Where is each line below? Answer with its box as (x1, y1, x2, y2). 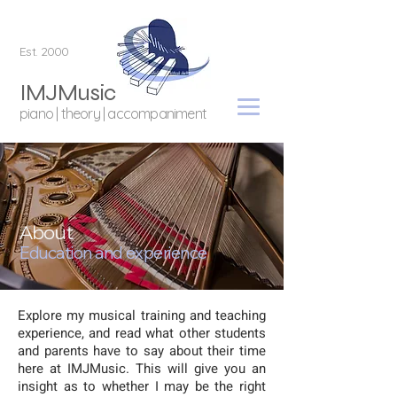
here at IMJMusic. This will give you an (18, 359, 266, 378)
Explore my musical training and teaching (18, 306, 266, 325)
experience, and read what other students (18, 323, 266, 343)
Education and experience (19, 242, 207, 263)
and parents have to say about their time (18, 341, 266, 361)
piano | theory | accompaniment (19, 105, 206, 122)
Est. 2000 (19, 43, 69, 59)
